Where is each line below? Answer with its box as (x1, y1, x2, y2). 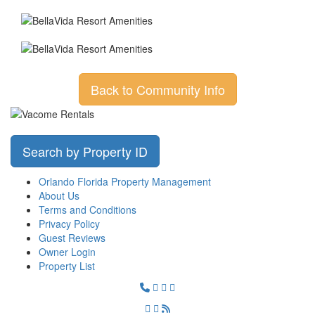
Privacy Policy (39, 216, 100, 231)
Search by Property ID (22, 141, 148, 160)
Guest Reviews (39, 230, 105, 245)
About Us (39, 188, 79, 202)
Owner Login (39, 244, 96, 259)
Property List (39, 258, 95, 273)
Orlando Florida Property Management (39, 174, 211, 188)
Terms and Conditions (39, 202, 136, 217)
